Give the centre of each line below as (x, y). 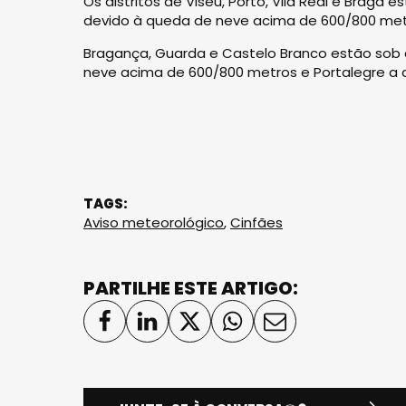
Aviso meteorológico (154, 222)
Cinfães (256, 222)
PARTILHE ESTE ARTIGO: (191, 288)
